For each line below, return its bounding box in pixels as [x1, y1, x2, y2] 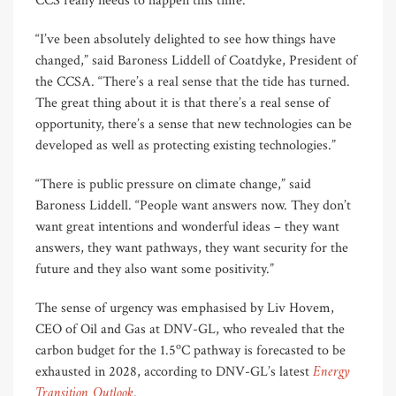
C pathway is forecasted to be [181, 341, 346, 361]
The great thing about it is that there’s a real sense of [35, 94, 330, 113]
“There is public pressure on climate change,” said [35, 175, 311, 194]
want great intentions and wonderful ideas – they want [35, 217, 339, 237]
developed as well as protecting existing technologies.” [35, 136, 336, 156]
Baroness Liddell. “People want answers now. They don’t [35, 196, 351, 216]
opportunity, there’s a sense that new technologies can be [35, 115, 352, 134]
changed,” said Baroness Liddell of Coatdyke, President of [35, 51, 357, 71]
